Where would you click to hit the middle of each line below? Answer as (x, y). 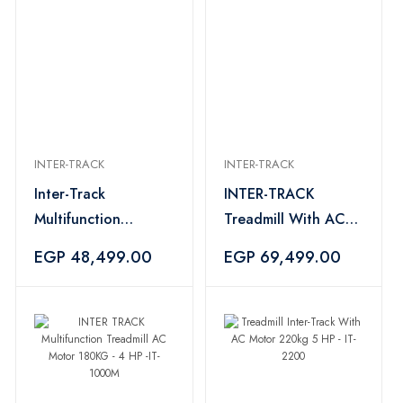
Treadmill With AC (284, 219)
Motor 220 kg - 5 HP (292, 244)
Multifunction (77, 219)
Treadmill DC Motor (67, 244)
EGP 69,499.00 (282, 257)
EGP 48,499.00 (93, 257)
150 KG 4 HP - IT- (92, 269)
